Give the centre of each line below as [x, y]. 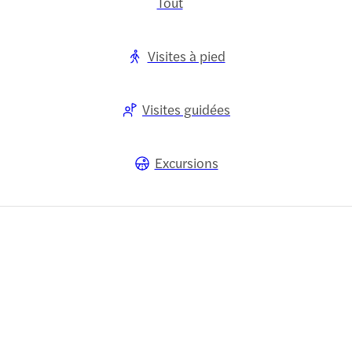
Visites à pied [186, 56]
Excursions [186, 163]
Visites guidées [186, 110]
